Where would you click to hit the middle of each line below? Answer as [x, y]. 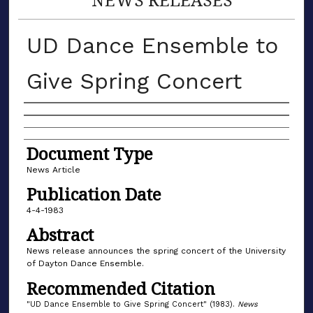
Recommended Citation [121, 288]
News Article [53, 169]
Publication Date [94, 194]
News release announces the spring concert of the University [156, 251]
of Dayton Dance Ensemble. [85, 264]
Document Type [89, 153]
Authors [56, 117]
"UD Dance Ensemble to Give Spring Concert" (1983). [132, 304]
